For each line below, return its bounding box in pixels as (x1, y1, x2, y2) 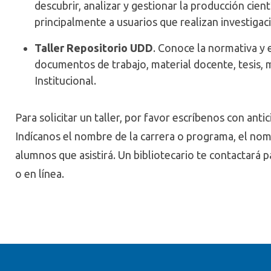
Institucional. (34, 74, 96, 87)
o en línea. (15, 168, 64, 180)
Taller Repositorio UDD (34, 42, 153, 54)
